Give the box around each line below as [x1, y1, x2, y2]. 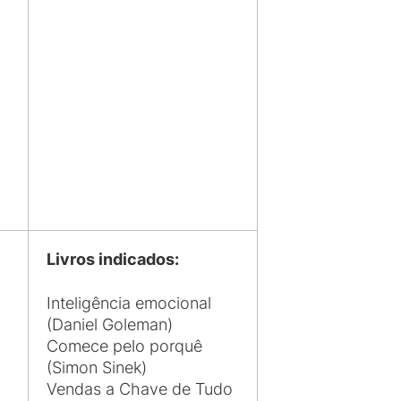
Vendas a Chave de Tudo [47, 380, 233, 399]
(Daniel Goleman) [47, 315, 173, 335]
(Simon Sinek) [47, 358, 147, 378]
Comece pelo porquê [47, 337, 202, 356]
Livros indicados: [47, 250, 179, 269]
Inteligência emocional [47, 294, 211, 313]
